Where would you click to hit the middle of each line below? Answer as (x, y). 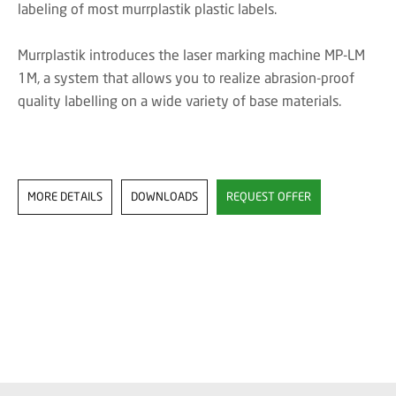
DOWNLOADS (164, 196)
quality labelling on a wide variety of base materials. (179, 100)
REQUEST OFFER (269, 196)
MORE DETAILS (65, 196)
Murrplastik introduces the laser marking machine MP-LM (191, 54)
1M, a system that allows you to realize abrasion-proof (186, 77)
